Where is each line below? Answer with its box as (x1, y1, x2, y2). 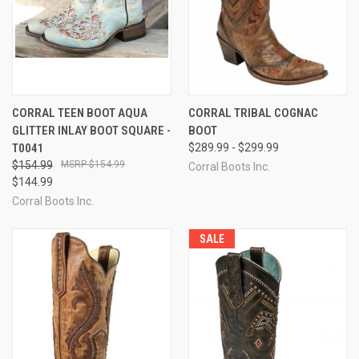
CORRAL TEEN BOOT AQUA (12, 105, 147, 120)
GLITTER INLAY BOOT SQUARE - (12, 123, 171, 138)
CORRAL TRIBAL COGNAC (188, 105, 318, 120)
